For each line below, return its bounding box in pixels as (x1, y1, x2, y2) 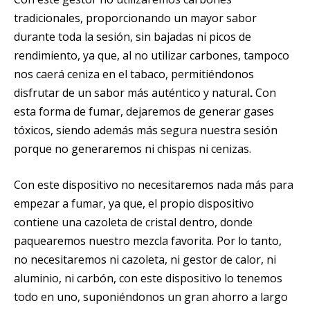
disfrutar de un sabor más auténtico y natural (14, 84, 250, 100)
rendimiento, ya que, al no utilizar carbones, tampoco (14, 47, 289, 63)
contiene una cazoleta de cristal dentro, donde (14, 215, 253, 230)
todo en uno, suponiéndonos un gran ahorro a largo (14, 289, 288, 305)
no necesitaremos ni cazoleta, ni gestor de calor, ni (14, 252, 276, 268)
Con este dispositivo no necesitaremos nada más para (14, 177, 293, 193)
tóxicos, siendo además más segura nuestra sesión (14, 122, 277, 138)
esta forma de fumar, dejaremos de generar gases (14, 103, 274, 119)
